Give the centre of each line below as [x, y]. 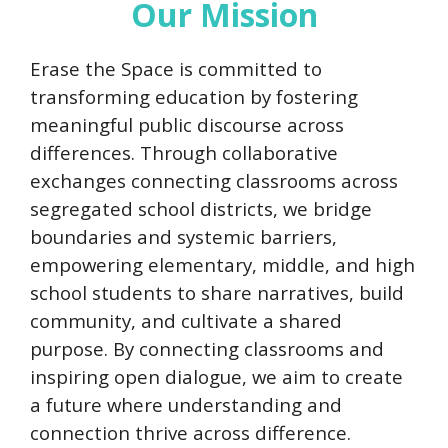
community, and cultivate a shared [186, 321]
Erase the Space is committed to [176, 69]
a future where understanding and [186, 405]
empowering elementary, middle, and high [222, 265]
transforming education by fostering [194, 97]
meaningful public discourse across [187, 125]
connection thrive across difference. [190, 433]
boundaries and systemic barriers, [183, 237]
